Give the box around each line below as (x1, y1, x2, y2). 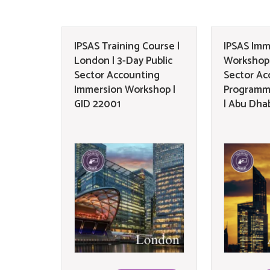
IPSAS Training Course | (74, 37, 180, 55)
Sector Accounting (74, 66, 160, 84)
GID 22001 (74, 95, 121, 113)
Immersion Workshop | (74, 81, 175, 98)
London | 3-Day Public (74, 52, 172, 69)
